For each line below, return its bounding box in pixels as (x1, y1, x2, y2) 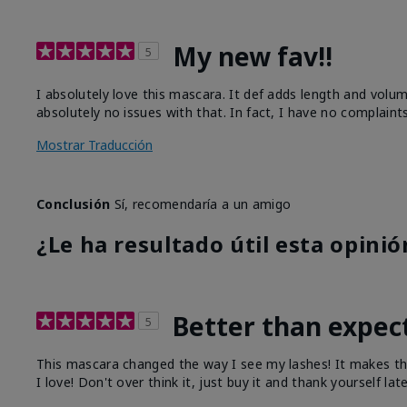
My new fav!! (173, 38, 333, 74)
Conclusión (36, 194, 111, 213)
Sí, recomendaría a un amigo (110, 194, 292, 213)
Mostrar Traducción (36, 135, 153, 154)
